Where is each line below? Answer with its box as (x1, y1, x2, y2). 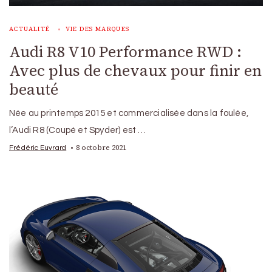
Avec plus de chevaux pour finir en (9, 59, 262, 81)
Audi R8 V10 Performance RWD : (9, 41, 242, 62)
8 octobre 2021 (76, 142, 127, 152)
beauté (9, 78, 58, 100)
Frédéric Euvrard (9, 143, 67, 151)
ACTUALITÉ (9, 24, 50, 33)
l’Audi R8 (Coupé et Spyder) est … (9, 125, 146, 135)
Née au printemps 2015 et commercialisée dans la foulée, (9, 108, 249, 118)
